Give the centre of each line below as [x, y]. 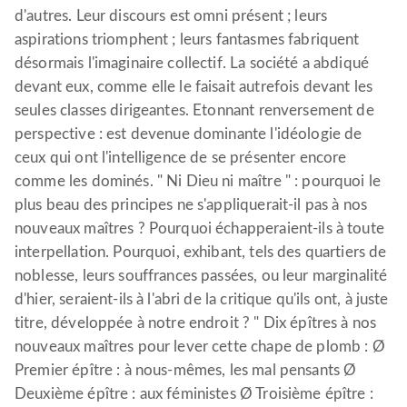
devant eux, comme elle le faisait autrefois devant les [194, 87]
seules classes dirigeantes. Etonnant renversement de [194, 110]
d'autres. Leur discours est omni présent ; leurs [171, 16]
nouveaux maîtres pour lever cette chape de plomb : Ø [200, 347]
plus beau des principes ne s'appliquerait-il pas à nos [191, 205]
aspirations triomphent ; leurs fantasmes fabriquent [187, 40]
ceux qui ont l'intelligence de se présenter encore [181, 158]
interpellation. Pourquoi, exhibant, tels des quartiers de [201, 252]
